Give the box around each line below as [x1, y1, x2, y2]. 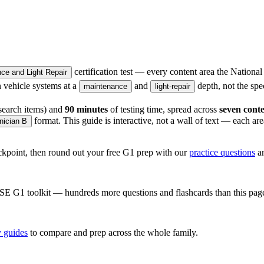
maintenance [84, 82, 127, 91]
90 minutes [65, 104, 108, 115]
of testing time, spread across [108, 104, 217, 115]
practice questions [189, 147, 255, 158]
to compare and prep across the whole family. [28, 227, 198, 238]
